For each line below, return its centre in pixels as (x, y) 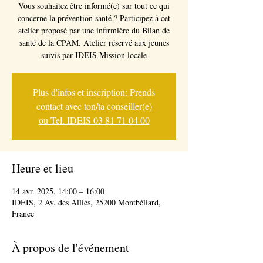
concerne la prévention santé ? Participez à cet (94, 18)
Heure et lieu (43, 168)
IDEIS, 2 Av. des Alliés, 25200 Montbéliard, (86, 202)
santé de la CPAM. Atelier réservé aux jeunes (94, 43)
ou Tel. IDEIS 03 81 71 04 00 (94, 120)
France (23, 213)
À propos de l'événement (70, 247)
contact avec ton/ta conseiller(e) (94, 106)
